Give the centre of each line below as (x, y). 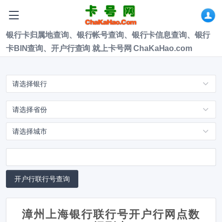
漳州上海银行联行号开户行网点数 (111, 214)
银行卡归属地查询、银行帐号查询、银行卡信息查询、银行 (108, 35)
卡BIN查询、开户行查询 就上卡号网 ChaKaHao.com (99, 48)
